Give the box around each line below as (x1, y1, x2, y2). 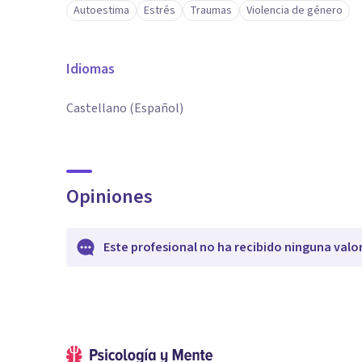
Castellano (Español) (66, 99, 183, 117)
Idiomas (66, 59, 115, 79)
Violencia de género (246, 2, 343, 19)
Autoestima (74, 2, 129, 19)
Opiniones (66, 183, 153, 211)
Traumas (190, 2, 232, 19)
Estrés (144, 2, 175, 19)
